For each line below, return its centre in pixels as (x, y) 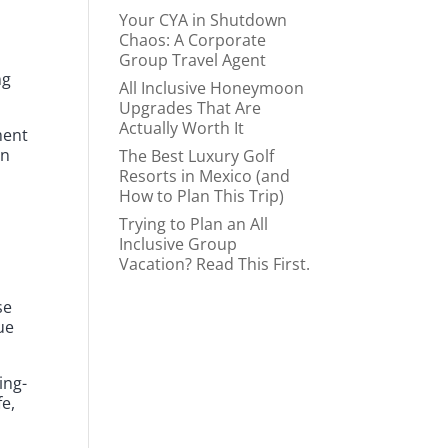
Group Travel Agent (193, 60)
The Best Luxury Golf (197, 156)
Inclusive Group (178, 244)
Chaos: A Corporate (193, 40)
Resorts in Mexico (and (205, 176)
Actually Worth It (182, 128)
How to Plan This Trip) (202, 196)
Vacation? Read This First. (215, 264)
